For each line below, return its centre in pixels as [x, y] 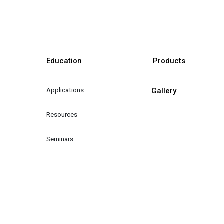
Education [64, 61]
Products [169, 61]
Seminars [60, 139]
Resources [62, 114]
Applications [65, 90]
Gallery [164, 91]
